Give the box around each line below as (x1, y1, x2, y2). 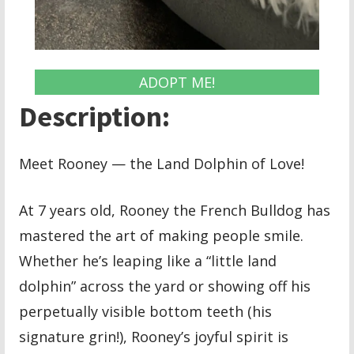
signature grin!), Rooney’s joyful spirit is (19, 326, 289, 346)
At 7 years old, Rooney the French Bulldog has (19, 200, 331, 220)
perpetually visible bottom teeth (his (19, 301, 273, 321)
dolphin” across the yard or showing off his (19, 276, 311, 296)
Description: (19, 98, 171, 134)
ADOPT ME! (138, 72, 215, 92)
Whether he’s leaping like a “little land (19, 250, 277, 270)
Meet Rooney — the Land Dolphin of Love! (19, 153, 305, 173)
